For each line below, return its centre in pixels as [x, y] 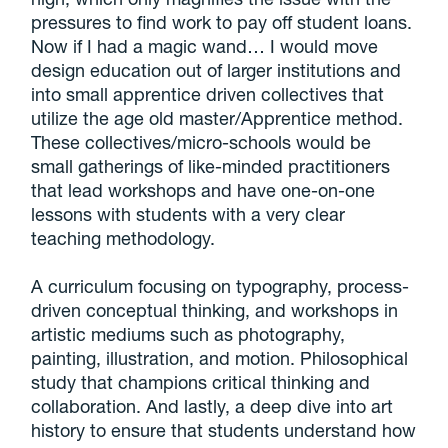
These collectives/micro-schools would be [201, 141]
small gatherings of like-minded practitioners [211, 165]
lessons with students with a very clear [188, 213]
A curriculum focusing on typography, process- [220, 285]
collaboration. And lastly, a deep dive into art [212, 405]
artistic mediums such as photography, [188, 333]
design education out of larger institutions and [216, 69]
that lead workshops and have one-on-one [203, 189]
